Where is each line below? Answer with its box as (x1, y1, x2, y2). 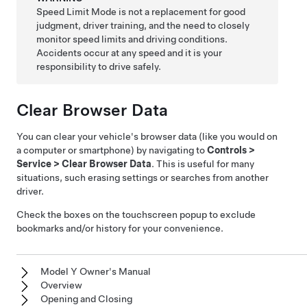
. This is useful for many (151, 158, 254, 169)
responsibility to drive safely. (36, 61, 162, 72)
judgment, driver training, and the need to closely (36, 20, 250, 31)
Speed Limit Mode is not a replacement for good (36, 6, 246, 17)
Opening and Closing (40, 293, 132, 304)
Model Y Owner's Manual (40, 266, 151, 277)
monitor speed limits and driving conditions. (36, 34, 228, 45)
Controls (207, 145, 247, 156)
